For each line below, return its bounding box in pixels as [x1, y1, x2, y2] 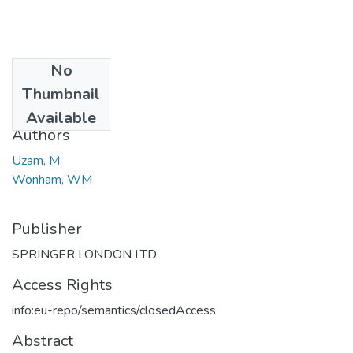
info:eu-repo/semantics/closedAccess [12, 301, 216, 319]
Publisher [12, 217, 82, 240]
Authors [12, 124, 70, 146]
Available [26, 106, 96, 128]
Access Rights [12, 273, 113, 295]
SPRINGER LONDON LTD [12, 245, 157, 263]
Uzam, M [12, 151, 60, 169]
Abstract [12, 329, 73, 351]
